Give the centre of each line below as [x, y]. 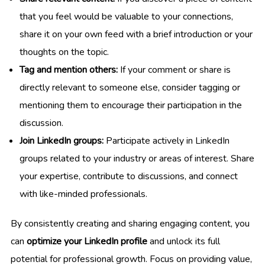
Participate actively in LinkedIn [167, 141]
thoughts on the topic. [64, 52]
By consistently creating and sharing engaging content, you [130, 224]
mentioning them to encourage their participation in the [131, 106]
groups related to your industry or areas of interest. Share [137, 159]
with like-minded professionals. [83, 194]
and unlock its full [184, 242]
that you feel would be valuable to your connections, [126, 17]
